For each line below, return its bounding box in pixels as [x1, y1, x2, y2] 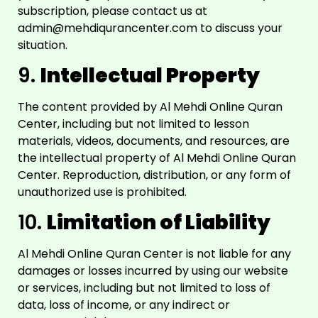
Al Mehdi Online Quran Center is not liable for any [18, 246, 291, 263]
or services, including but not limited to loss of [18, 280, 270, 297]
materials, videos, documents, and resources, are [18, 132, 290, 149]
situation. [18, 36, 67, 53]
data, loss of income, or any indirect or [18, 297, 230, 314]
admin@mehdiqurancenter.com [18, 19, 197, 36]
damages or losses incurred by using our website [18, 263, 288, 280]
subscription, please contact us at [18, 2, 207, 19]
